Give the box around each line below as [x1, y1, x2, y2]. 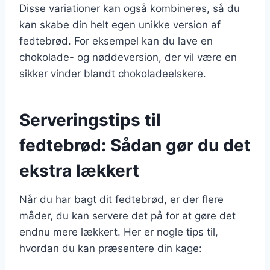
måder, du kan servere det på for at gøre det [19, 209, 236, 222]
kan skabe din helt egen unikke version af [19, 18, 221, 31]
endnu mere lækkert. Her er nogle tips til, [19, 225, 218, 238]
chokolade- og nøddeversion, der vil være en [19, 51, 237, 63]
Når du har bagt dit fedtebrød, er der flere [19, 193, 224, 206]
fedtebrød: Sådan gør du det [19, 134, 251, 155]
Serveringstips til [19, 109, 161, 130]
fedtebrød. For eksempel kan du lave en [19, 34, 213, 47]
